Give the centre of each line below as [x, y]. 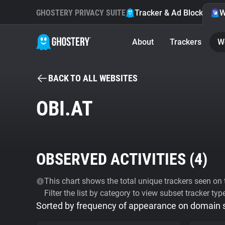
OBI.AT [65, 109]
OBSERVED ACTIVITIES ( [115, 159]
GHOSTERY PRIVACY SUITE [81, 13]
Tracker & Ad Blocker [173, 13]
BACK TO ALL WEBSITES [93, 78]
